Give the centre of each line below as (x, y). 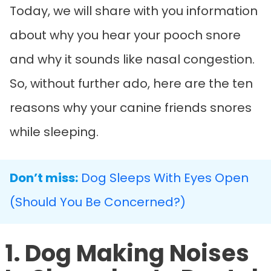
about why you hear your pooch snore (125, 35)
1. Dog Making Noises (127, 253)
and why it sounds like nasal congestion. (132, 59)
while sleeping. (56, 132)
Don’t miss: (44, 178)
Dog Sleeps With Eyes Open (165, 178)
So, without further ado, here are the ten (131, 83)
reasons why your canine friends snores (131, 107)
